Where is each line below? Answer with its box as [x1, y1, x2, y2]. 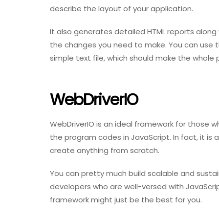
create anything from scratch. [50, 145, 159, 156]
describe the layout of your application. [50, 3, 193, 14]
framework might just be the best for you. [50, 195, 202, 205]
